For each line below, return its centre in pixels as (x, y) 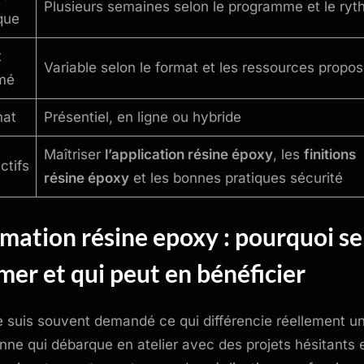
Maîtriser (74, 155)
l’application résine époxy (188, 155)
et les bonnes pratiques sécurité (236, 178)
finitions (329, 155)
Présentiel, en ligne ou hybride (142, 117)
